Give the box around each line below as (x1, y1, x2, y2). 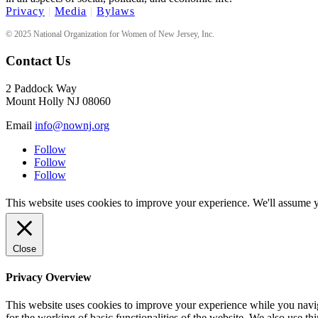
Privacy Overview (6, 270, 92, 283)
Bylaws (97, 5, 135, 18)
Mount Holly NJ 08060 (6, 94, 111, 107)
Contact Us (6, 53, 70, 68)
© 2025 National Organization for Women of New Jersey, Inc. (6, 29, 214, 40)
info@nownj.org (35, 119, 109, 131)
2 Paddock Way (6, 82, 77, 94)
